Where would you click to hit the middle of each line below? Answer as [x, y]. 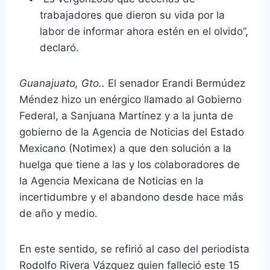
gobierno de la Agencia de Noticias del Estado [132, 132]
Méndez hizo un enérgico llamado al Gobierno [130, 100]
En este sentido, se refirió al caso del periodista [134, 249]
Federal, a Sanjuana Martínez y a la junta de [126, 116]
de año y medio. [58, 214]
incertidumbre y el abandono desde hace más [131, 197]
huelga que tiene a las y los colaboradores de [130, 165]
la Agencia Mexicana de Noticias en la [111, 181]
